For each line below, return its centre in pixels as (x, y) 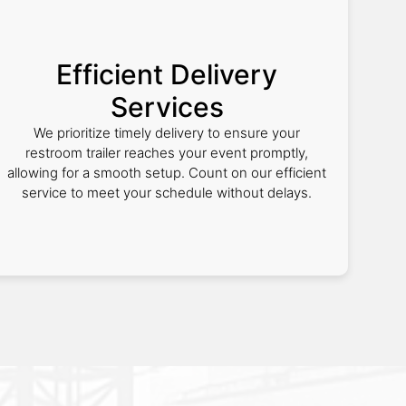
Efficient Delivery (167, 74)
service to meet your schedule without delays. (167, 193)
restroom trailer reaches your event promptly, (167, 153)
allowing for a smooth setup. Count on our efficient (167, 173)
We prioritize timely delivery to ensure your (167, 133)
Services (167, 107)
